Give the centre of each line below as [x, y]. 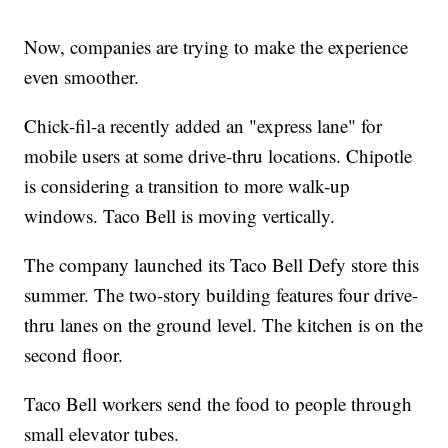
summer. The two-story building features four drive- [221, 294]
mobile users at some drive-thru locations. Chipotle [218, 155]
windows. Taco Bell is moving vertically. [180, 215]
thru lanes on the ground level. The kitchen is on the [224, 324]
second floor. [74, 354]
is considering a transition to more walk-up [187, 185]
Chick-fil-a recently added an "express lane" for [203, 125]
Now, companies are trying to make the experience [216, 46]
